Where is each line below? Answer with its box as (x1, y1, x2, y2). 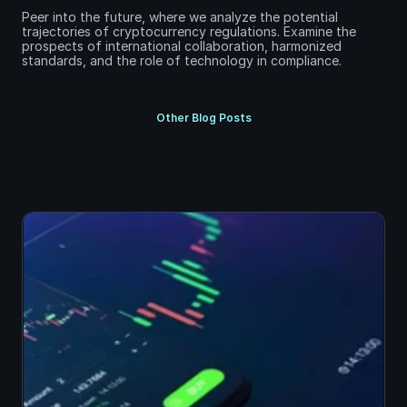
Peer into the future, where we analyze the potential (22, 9, 338, 25)
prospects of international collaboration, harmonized (22, 38, 342, 54)
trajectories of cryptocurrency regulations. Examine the (22, 24, 356, 39)
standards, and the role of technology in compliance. (22, 53, 342, 68)
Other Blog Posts (155, 111, 252, 124)
